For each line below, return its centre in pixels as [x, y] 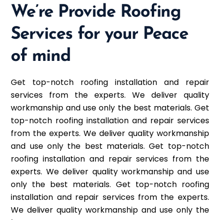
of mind [41, 56]
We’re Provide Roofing [96, 12]
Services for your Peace [100, 34]
